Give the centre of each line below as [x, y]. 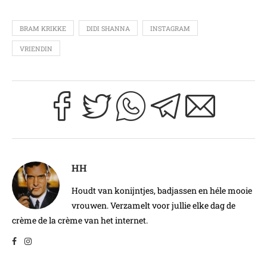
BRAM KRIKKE [43, 28]
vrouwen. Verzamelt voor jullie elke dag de [153, 205]
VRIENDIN [36, 48]
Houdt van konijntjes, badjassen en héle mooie [162, 190]
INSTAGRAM [170, 28]
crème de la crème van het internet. [80, 220]
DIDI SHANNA [108, 28]
